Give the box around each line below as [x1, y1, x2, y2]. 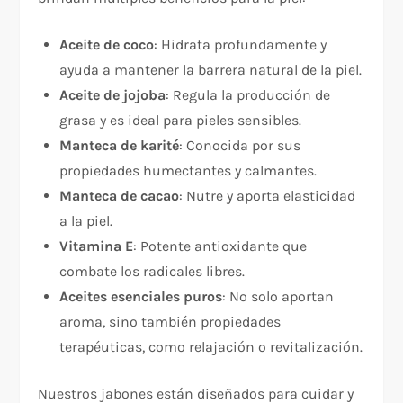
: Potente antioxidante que [133, 237, 308, 255]
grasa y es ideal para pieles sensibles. [59, 112, 302, 130]
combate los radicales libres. [59, 263, 246, 281]
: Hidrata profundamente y [154, 36, 327, 54]
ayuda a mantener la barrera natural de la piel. [59, 61, 363, 79]
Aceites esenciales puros [59, 288, 223, 306]
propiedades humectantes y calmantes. [59, 162, 318, 180]
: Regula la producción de [166, 86, 331, 104]
